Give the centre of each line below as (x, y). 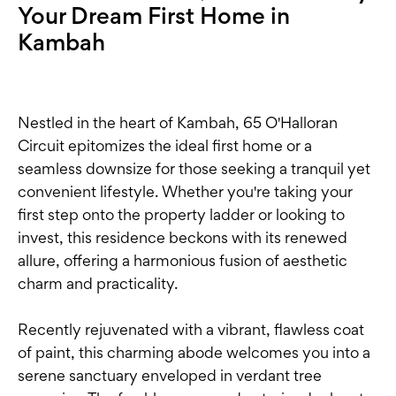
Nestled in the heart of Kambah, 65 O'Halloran (178, 123)
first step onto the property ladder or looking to (181, 215)
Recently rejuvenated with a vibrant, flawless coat (191, 330)
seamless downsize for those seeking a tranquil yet (194, 169)
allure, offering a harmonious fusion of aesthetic (183, 261)
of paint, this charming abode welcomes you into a (194, 353)
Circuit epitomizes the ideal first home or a (165, 146)
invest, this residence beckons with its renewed (183, 238)
